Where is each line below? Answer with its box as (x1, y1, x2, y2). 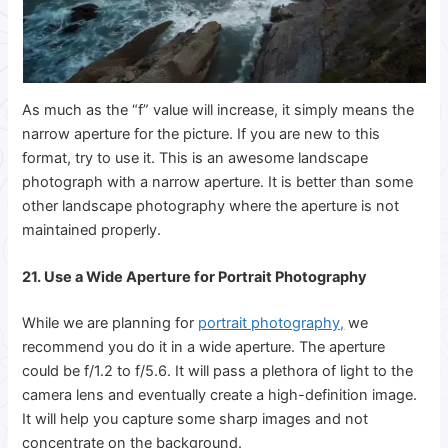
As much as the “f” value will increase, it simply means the (22, 100, 415, 119)
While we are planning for (22, 313, 199, 332)
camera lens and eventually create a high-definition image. (22, 385, 418, 404)
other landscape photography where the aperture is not (22, 196, 400, 215)
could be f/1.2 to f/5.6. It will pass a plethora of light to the (22, 361, 414, 380)
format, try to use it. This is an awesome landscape (22, 148, 369, 167)
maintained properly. (22, 220, 166, 239)
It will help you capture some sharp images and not (22, 409, 369, 428)
